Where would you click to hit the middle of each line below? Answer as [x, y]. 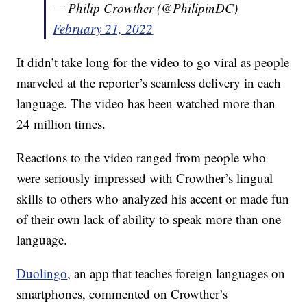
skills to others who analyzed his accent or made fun [153, 199]
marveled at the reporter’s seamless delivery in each [149, 83]
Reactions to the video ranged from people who [142, 158]
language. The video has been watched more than [146, 103]
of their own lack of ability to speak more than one [149, 219]
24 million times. [61, 124]
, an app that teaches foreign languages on [176, 273]
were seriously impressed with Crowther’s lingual [145, 178]
